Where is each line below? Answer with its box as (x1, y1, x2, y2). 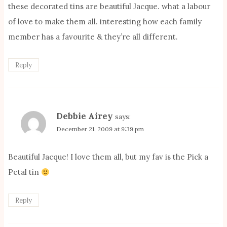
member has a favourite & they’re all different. (8, 32, 178, 42)
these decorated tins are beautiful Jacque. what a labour (8, 2, 210, 12)
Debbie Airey (56, 110, 113, 122)
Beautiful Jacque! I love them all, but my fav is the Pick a (8, 152, 208, 162)
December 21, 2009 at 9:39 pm (56, 125, 144, 133)
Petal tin (8, 167, 41, 177)
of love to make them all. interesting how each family (8, 17, 202, 27)
